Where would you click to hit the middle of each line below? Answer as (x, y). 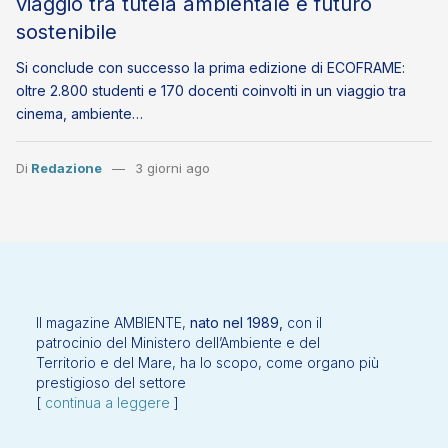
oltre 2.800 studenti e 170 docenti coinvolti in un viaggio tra (211, 91)
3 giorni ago (172, 168)
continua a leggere (107, 403)
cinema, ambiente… (79, 114)
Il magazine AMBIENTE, (113, 323)
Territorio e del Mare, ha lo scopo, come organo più (207, 363)
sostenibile (66, 32)
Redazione (66, 168)
